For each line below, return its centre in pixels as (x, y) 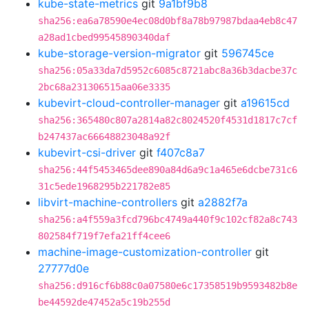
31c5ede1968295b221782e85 (104, 186)
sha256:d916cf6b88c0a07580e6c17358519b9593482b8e (168, 286)
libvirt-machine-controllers (108, 202)
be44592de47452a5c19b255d (104, 302)
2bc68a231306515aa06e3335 (104, 87)
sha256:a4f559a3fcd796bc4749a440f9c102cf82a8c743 (168, 219)
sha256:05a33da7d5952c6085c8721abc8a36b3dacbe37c (168, 70)
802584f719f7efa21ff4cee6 (104, 236)
